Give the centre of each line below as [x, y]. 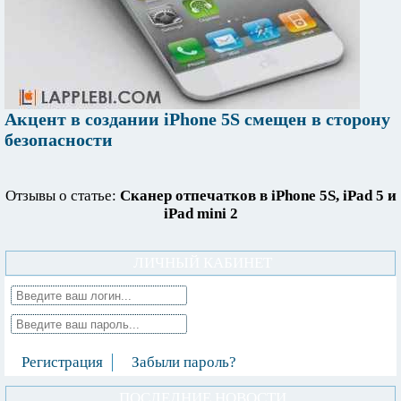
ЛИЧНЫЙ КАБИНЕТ [203, 263]
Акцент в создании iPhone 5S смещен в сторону [197, 119]
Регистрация [62, 363]
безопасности [59, 140]
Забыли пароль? [184, 363]
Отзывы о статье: [62, 196]
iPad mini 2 [200, 214]
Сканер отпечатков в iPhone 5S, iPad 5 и [258, 196]
